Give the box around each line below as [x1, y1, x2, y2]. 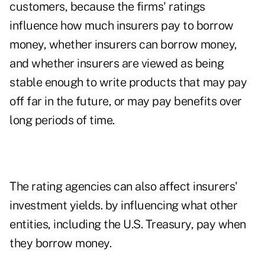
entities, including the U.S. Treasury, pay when [9, 217, 246, 232]
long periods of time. [9, 113, 115, 128]
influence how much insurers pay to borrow [9, 18, 234, 33]
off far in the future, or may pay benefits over [9, 94, 242, 109]
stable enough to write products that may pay [9, 75, 247, 90]
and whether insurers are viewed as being [9, 56, 224, 71]
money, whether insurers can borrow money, [9, 37, 237, 52]
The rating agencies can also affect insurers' [9, 179, 238, 194]
